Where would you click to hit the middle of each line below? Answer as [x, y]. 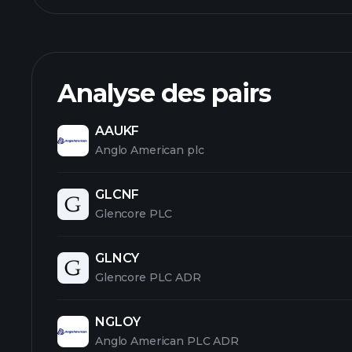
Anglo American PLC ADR [167, 341]
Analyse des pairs [164, 93]
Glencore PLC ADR [148, 277]
